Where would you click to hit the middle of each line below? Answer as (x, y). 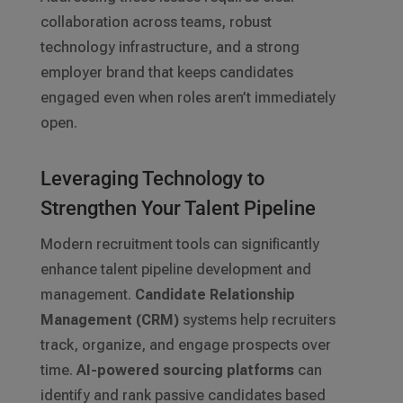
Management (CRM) (109, 320)
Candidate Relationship (215, 295)
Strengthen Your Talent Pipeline (178, 209)
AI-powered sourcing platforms (185, 371)
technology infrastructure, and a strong (170, 48)
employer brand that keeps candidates (166, 73)
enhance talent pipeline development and (175, 270)
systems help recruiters (257, 320)
